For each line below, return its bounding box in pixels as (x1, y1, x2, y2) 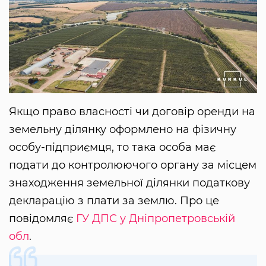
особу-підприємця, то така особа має (9, 140, 216, 154)
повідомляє (9, 211, 76, 225)
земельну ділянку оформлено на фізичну (9, 122, 236, 136)
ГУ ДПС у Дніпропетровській (76, 211, 235, 225)
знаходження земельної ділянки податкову (9, 176, 250, 189)
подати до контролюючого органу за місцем (9, 158, 256, 172)
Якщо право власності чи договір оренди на (9, 104, 255, 118)
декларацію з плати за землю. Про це (9, 194, 219, 207)
